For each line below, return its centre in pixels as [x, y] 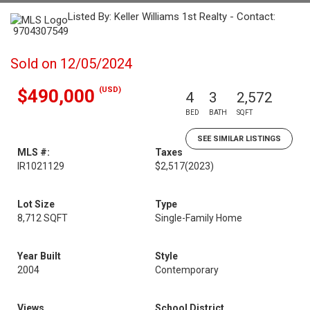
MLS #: [34, 152]
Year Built [39, 256]
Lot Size [36, 204]
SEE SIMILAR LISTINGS [239, 139]
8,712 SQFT [43, 218]
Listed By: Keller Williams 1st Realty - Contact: [172, 17]
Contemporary [187, 270]
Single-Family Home [199, 218]
